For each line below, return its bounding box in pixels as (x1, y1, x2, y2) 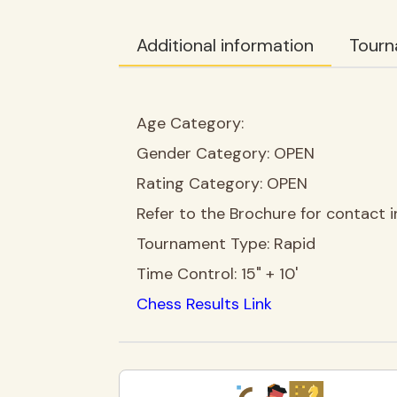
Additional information (136, 34, 315, 57)
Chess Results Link (136, 293, 273, 315)
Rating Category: (136, 173, 268, 194)
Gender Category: (136, 143, 275, 164)
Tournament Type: (136, 233, 275, 254)
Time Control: (136, 263, 242, 284)
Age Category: (136, 113, 245, 134)
